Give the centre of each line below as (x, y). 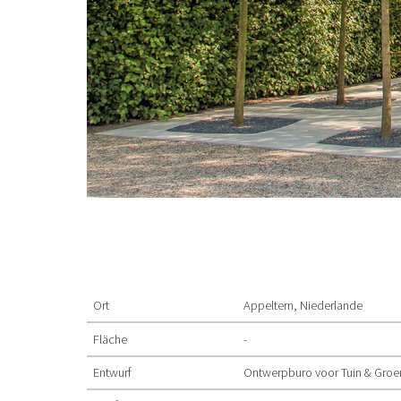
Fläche (111, 339)
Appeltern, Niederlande (303, 306)
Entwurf (113, 372)
